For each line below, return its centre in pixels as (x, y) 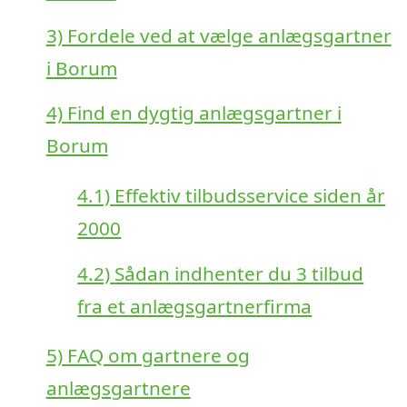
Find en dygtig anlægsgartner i (204, 113)
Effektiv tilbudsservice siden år (250, 195)
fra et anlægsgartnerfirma (195, 306)
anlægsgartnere (118, 388)
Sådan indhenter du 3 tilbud (239, 273)
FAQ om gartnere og (158, 356)
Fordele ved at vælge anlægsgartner (229, 35)
